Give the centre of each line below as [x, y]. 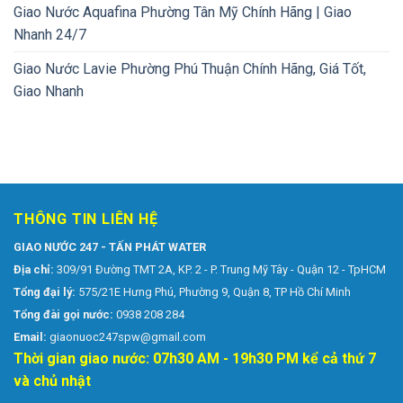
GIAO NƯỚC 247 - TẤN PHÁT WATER [110, 246]
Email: [30, 336]
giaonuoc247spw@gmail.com [126, 336]
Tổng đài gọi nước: [63, 314]
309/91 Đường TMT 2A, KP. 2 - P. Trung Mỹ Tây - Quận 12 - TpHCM [221, 269]
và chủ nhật [52, 381]
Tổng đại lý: [45, 291]
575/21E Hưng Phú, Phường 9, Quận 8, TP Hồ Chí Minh [213, 291]
